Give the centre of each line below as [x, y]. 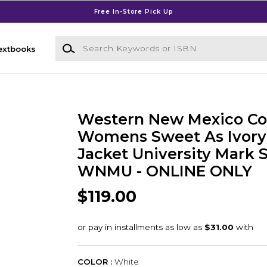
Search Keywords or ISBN [108, 41]
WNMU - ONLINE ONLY [164, 171]
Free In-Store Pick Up [133, 11]
